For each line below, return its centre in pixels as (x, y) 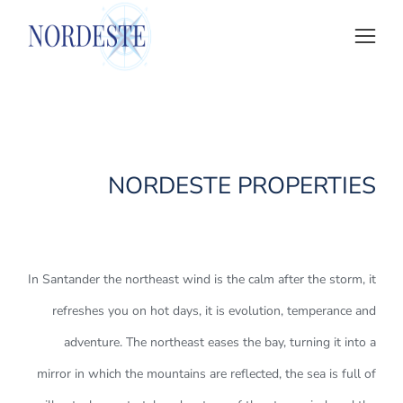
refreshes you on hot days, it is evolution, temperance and (214, 311)
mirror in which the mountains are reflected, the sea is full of (206, 374)
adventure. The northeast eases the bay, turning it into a (220, 342)
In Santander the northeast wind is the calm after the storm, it (202, 279)
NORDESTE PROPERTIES (242, 186)
